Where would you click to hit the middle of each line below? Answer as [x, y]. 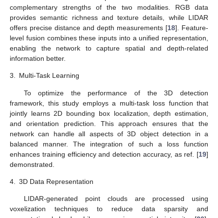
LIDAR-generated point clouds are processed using [116, 199]
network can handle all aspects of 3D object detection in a [109, 134]
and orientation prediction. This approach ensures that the [109, 123]
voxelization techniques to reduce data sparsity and [109, 209]
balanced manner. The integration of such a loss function [109, 144]
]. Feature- [192, 28]
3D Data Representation [56, 181]
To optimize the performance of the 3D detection [116, 93]
